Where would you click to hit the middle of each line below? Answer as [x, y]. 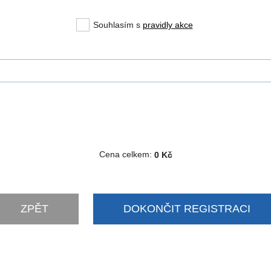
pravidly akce [168, 24]
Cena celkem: [125, 155]
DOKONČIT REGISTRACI [187, 209]
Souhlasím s [118, 24]
